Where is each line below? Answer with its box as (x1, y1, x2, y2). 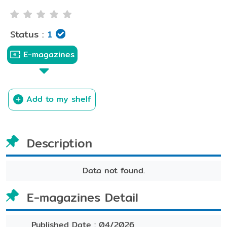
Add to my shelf (26, 93, 91, 106)
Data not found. (82, 164, 145, 177)
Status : (10, 27, 44, 42)
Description (27, 134, 92, 153)
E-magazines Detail (27, 188, 138, 207)
